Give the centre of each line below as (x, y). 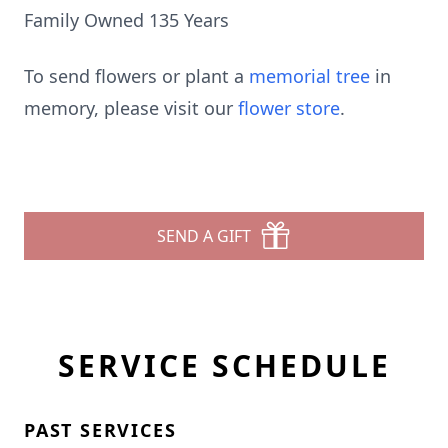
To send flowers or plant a (136, 76)
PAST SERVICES (100, 430)
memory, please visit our (131, 108)
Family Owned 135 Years (126, 20)
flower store (289, 108)
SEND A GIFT (204, 236)
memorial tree (309, 76)
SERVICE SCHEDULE (224, 365)
